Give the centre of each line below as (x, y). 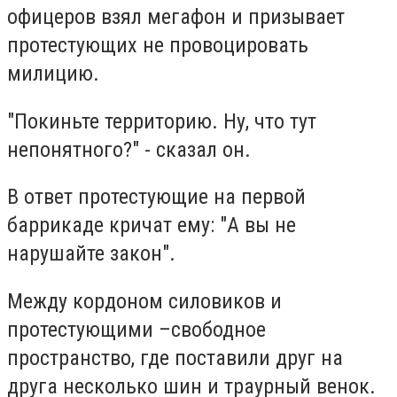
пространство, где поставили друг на (175, 358)
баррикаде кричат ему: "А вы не (152, 226)
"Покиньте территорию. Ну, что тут (162, 121)
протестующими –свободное (136, 329)
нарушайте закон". (94, 254)
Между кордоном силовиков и (144, 301)
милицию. (53, 74)
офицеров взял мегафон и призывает (176, 17)
